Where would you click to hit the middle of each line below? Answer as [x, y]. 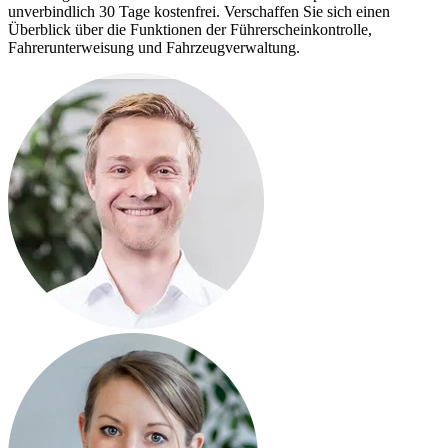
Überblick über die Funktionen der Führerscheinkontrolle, [190, 29]
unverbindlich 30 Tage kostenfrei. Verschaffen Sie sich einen [199, 11]
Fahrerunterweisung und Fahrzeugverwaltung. [154, 47]
